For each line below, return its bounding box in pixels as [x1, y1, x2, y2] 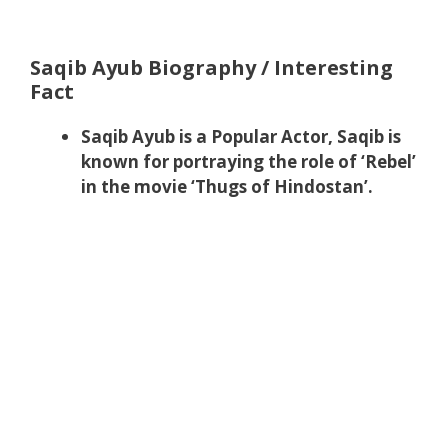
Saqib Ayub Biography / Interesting [30, 54, 393, 82]
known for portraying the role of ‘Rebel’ [81, 150, 416, 174]
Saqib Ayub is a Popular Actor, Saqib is [81, 125, 401, 149]
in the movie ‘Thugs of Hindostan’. [81, 175, 373, 199]
